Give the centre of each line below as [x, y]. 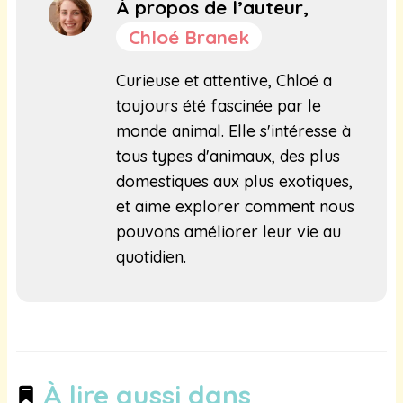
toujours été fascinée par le [219, 106]
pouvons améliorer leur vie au [228, 232]
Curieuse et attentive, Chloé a [224, 81]
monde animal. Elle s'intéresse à [233, 131]
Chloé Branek [189, 37]
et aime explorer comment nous [235, 207]
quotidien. [151, 257]
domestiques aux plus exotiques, [234, 182]
